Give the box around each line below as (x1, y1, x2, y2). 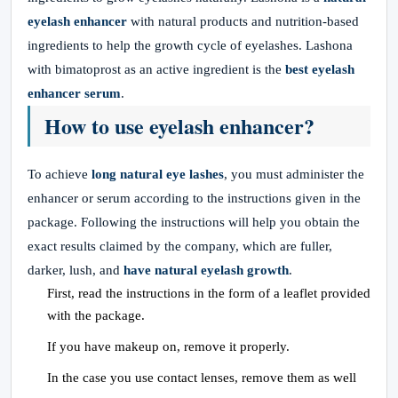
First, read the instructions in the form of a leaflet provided (47, 286, 370, 300)
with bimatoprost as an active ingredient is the (28, 62, 285, 76)
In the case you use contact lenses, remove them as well (47, 370, 356, 385)
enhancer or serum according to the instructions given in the (28, 191, 361, 205)
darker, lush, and (28, 263, 123, 277)
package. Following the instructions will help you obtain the (28, 215, 360, 229)
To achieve (28, 167, 92, 181)
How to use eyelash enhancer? (44, 110, 314, 141)
